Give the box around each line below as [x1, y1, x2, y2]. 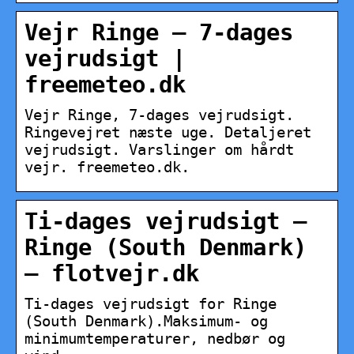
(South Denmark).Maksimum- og [24, 312, 268, 330]
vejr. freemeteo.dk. [24, 158, 190, 176]
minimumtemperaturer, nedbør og [24, 330, 285, 348]
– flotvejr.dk [24, 261, 199, 288]
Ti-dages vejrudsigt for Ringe [24, 295, 277, 313]
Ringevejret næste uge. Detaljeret [24, 123, 311, 141]
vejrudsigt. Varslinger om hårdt [24, 141, 294, 159]
